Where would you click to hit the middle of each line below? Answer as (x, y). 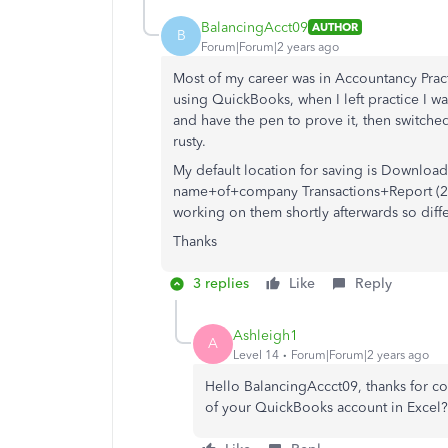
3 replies (221, 283)
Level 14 (256, 354)
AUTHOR (335, 27)
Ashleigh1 (265, 335)
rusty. (189, 141)
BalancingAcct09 (254, 27)
